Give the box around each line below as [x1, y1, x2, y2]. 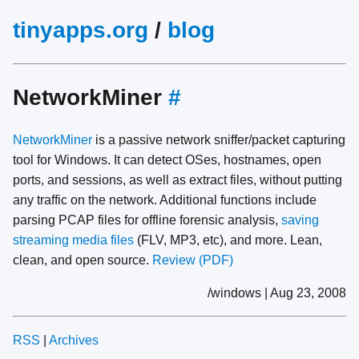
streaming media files [13, 233, 134, 248]
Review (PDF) [152, 253, 233, 268]
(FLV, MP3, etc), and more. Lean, [134, 233, 322, 248]
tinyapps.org [13, 18, 148, 42]
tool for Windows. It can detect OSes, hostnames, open [13, 153, 321, 167]
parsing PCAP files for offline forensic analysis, [13, 213, 281, 228]
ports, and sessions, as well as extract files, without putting [13, 173, 342, 188]
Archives [49, 333, 99, 348]
